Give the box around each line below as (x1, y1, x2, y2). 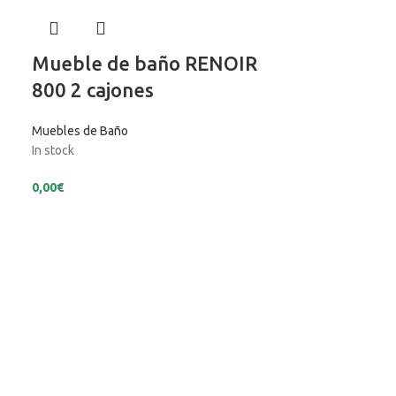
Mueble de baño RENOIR (32, 52, 258, 75)
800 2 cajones (32, 79, 155, 102)
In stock (32, 143, 75, 158)
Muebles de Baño (32, 124, 129, 139)
